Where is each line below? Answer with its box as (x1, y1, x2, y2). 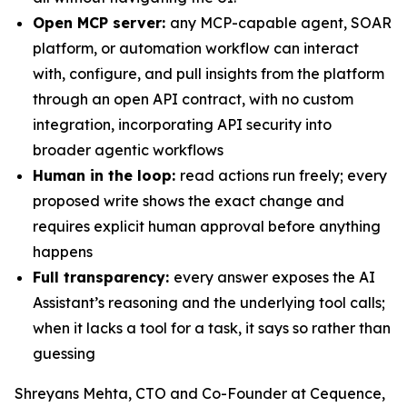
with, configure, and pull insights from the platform (33, 65, 384, 83)
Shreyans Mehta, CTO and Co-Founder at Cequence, (15, 384, 385, 402)
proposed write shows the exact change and (33, 192, 344, 210)
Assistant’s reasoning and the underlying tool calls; (33, 293, 385, 312)
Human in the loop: (33, 166, 180, 184)
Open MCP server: (33, 14, 170, 32)
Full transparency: (33, 268, 174, 286)
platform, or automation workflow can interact (33, 39, 359, 57)
